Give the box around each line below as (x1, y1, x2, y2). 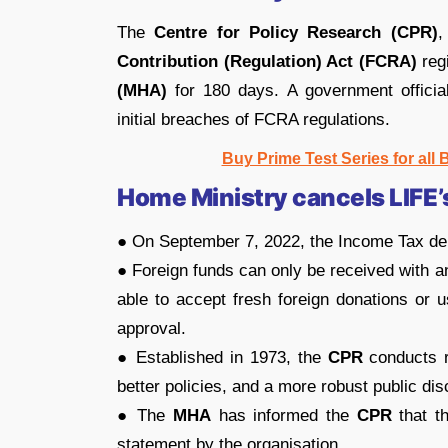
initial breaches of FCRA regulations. (117, 110, 390, 129)
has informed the (211, 406, 357, 425)
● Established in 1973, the (117, 348, 328, 367)
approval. (117, 319, 186, 338)
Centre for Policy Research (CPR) (154, 23, 438, 42)
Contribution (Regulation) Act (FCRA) (117, 52, 417, 71)
